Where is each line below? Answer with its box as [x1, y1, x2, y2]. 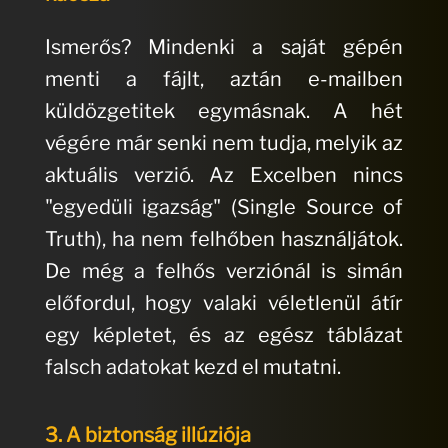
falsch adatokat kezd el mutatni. [44, 355, 341, 380]
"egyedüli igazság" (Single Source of [44, 195, 404, 220]
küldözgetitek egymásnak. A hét [44, 99, 404, 124]
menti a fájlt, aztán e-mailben [44, 67, 404, 92]
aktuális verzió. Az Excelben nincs [44, 163, 404, 188]
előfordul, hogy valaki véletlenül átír [44, 291, 404, 316]
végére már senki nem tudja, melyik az [44, 131, 404, 156]
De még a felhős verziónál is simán [44, 259, 404, 284]
